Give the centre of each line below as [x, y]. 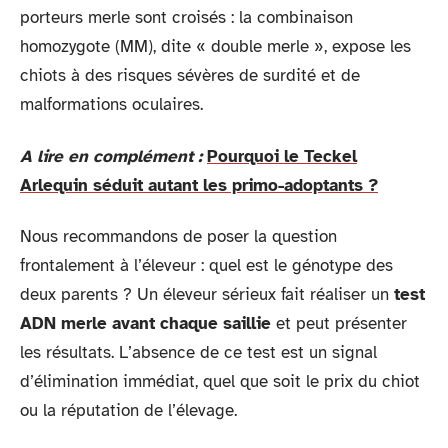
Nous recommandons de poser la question [178, 236]
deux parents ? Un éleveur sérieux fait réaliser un [207, 294]
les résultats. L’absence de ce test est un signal [198, 352]
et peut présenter [339, 323]
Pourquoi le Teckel [282, 156]
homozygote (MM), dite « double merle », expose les [215, 46]
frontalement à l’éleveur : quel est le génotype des [206, 265]
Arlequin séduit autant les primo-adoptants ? [199, 185]
